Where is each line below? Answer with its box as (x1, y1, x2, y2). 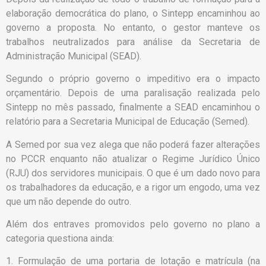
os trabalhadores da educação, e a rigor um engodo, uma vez (6, 181, 260, 193)
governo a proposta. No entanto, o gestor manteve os (6, 21, 260, 33)
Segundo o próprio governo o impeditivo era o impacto (6, 73, 260, 85)
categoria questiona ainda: (6, 233, 114, 244)
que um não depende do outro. (6, 195, 131, 207)
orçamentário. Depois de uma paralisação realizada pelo (6, 87, 260, 99)
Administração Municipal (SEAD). (6, 50, 144, 62)
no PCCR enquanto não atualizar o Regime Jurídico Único (6, 153, 260, 164)
